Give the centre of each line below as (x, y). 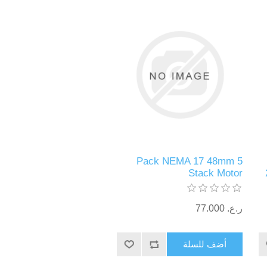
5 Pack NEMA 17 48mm (185, 162)
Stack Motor (215, 173)
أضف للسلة (205, 244)
